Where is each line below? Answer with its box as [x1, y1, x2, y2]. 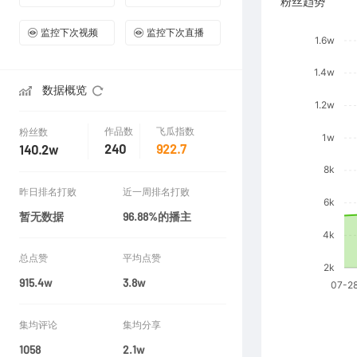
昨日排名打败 [19, 186, 76, 197]
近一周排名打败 [123, 186, 190, 197]
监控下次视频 [41, 27, 98, 37]
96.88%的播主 [123, 210, 191, 223]
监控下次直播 [147, 27, 204, 37]
